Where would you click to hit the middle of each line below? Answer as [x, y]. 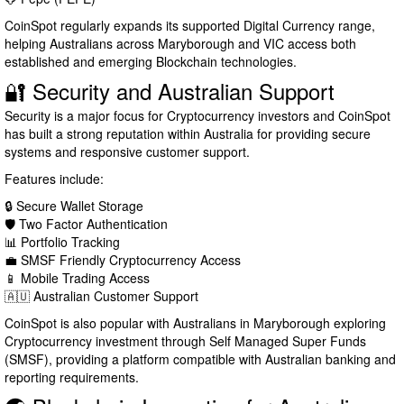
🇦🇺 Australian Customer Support [101, 296]
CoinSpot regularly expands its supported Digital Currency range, [190, 26]
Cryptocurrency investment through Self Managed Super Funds [185, 341]
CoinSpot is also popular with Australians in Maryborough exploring [195, 323]
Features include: [54, 179]
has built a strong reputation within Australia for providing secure [188, 134]
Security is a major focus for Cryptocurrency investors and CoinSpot [197, 116]
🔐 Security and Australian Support [170, 91]
